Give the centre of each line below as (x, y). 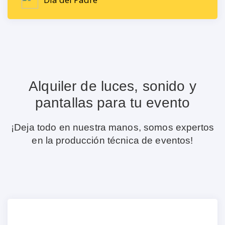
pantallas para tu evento (113, 103)
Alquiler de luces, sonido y (113, 86)
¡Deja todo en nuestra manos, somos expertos (113, 127)
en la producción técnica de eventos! (113, 140)
